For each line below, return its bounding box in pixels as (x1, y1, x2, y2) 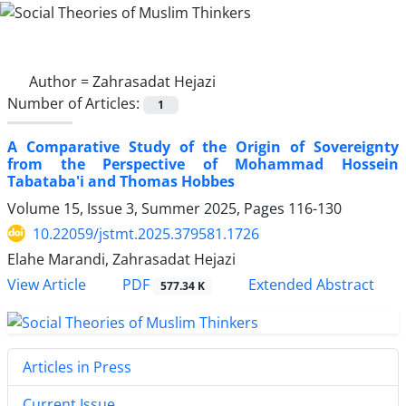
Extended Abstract (244, 275, 374, 295)
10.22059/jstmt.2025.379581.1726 (33, 223, 259, 244)
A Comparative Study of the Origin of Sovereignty (7, 136, 399, 157)
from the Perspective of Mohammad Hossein (7, 153, 399, 174)
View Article (7, 275, 86, 295)
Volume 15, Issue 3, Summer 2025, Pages (7, 198, 288, 218)
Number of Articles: (7, 92, 143, 113)
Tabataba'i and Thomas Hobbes (7, 170, 235, 191)
